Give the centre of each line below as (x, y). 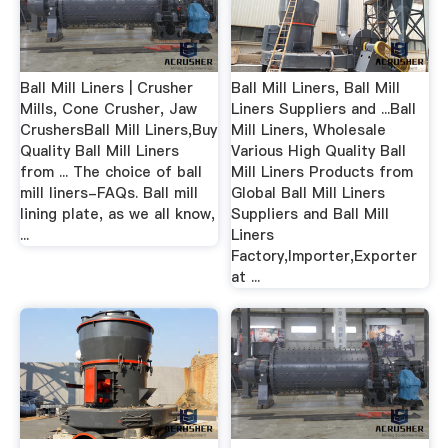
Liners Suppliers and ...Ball (324, 109)
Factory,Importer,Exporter (324, 256)
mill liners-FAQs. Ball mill (108, 193)
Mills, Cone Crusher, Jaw (108, 109)
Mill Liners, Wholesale (309, 130)
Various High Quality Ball (319, 151)
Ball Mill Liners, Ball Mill (316, 88)
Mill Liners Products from (322, 172)
